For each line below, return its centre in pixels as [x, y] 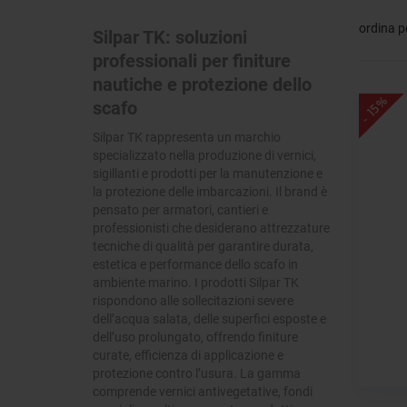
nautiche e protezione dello [202, 84]
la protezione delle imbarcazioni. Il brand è [210, 192]
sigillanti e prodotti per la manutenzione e [208, 174]
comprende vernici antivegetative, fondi [203, 392]
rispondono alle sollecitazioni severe [193, 301]
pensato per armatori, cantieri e [180, 210]
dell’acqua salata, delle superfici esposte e [209, 319]
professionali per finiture [192, 60]
